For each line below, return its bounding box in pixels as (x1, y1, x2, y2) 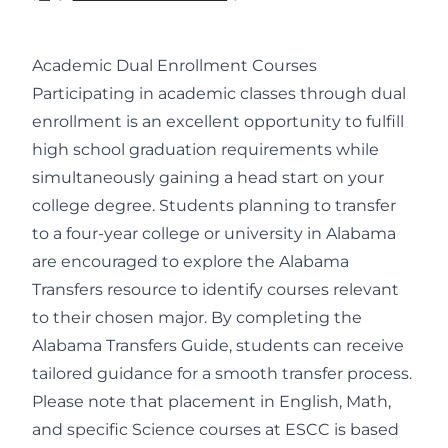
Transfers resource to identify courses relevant (32, 280, 399, 299)
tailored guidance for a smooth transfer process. (32, 364, 412, 383)
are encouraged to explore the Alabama (32, 252, 349, 271)
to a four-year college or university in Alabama (32, 224, 396, 243)
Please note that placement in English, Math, (32, 392, 391, 411)
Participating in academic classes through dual (32, 84, 406, 103)
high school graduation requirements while (32, 140, 379, 159)
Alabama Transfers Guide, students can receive (32, 336, 404, 355)
